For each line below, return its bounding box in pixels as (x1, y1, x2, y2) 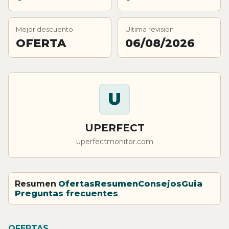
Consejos (138, 178, 181, 189)
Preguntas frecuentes (15, 188, 118, 198)
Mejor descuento (16, 25, 73, 33)
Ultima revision (125, 25, 174, 33)
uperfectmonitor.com (76, 136, 153, 146)
